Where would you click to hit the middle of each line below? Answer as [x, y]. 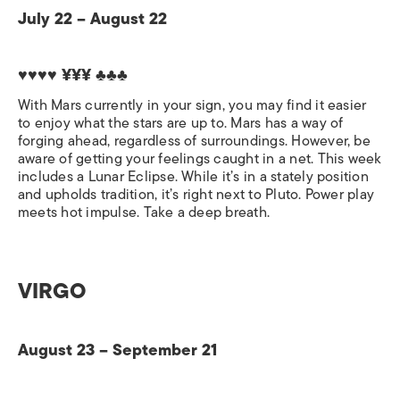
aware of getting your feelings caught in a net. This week [200, 158]
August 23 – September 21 [117, 350]
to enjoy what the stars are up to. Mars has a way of [181, 123]
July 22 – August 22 [92, 18]
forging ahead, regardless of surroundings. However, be [194, 141]
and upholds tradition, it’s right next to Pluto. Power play [196, 194]
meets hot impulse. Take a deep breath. [144, 212]
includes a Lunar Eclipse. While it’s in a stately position [193, 176]
